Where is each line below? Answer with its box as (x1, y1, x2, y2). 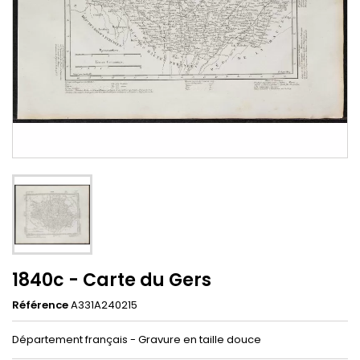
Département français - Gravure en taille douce (12, 331, 261, 347)
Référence (12, 297, 68, 313)
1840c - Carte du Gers (12, 267, 211, 292)
